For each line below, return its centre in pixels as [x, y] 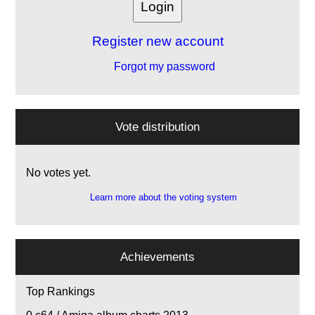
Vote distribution [157, 127]
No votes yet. [59, 173]
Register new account [157, 41]
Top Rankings [61, 292]
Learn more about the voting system [163, 198]
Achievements [157, 257]
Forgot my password [163, 67]
